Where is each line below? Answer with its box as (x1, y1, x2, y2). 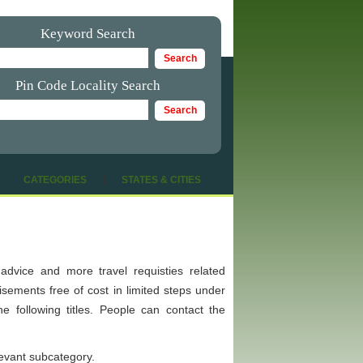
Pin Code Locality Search (15, 78, 160, 93)
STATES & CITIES (122, 174, 201, 186)
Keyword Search (40, 26, 135, 41)
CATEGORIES (23, 174, 87, 186)
